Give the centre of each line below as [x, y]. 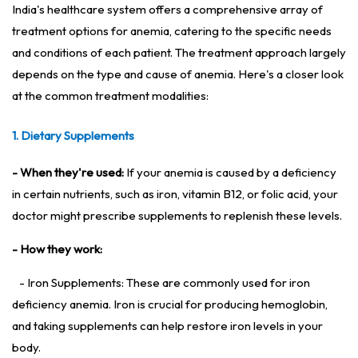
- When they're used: [68, 173]
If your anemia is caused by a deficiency [230, 173]
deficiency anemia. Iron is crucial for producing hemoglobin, [170, 304]
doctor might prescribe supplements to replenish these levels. [177, 216]
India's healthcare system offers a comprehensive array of [167, 10]
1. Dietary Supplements [73, 136]
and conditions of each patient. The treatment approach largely [179, 53]
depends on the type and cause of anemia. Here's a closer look [178, 74]
